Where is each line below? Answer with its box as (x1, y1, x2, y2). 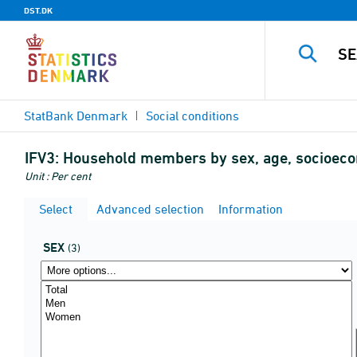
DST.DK (24, 5, 53, 16)
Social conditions (146, 108, 239, 123)
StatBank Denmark (24, 108, 127, 123)
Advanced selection (93, 202, 204, 216)
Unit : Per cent (25, 169, 91, 182)
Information (215, 202, 283, 216)
